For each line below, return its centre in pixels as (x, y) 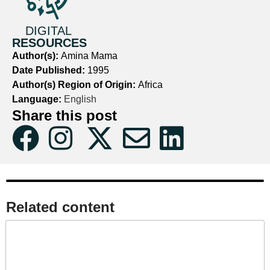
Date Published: (50, 70)
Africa (150, 85)
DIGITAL (49, 31)
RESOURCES (49, 43)
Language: (37, 99)
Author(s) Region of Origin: (75, 85)
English (79, 99)
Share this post (64, 115)
